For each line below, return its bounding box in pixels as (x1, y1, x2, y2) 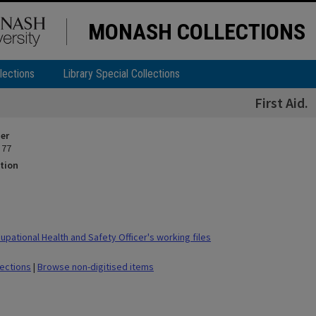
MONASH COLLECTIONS (88, 18, 305, 45)
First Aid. (254, 94, 308, 111)
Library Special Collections (63, 67, 180, 80)
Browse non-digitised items (37, 260, 154, 273)
